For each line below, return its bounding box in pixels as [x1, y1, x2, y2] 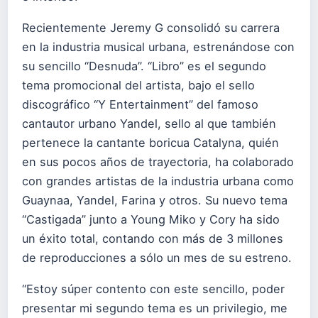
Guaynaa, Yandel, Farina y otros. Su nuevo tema [22, 193, 287, 208]
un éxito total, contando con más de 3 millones [22, 231, 283, 246]
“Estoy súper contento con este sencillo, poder [22, 282, 285, 297]
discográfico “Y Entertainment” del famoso [22, 97, 258, 112]
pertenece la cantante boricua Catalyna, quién [22, 136, 279, 150]
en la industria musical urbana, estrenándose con [22, 40, 295, 55]
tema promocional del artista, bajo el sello [22, 78, 255, 93]
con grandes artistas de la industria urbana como [22, 174, 294, 189]
